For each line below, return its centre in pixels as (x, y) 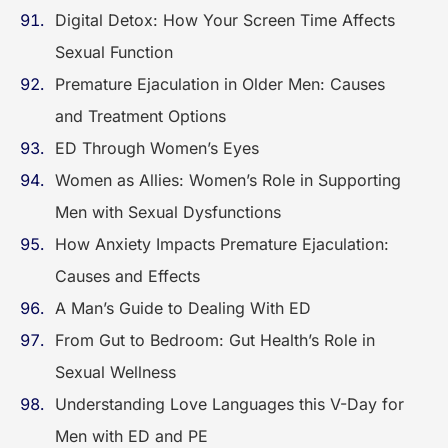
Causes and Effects (127, 276)
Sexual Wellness (120, 372)
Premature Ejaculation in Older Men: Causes (220, 84)
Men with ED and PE (134, 436)
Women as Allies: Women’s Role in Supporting (228, 180)
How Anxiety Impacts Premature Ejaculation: (222, 244)
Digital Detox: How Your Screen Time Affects (225, 20)
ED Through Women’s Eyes (159, 148)
